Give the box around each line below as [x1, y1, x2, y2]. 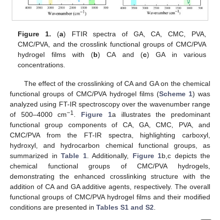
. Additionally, [86, 151, 133, 160]
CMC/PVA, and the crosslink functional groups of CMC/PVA [18, 40, 206, 48]
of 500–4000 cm [10, 110, 67, 118]
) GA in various [147, 50, 206, 58]
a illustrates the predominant [111, 110, 211, 118]
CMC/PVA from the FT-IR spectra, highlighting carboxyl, [10, 131, 210, 139]
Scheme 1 [159, 89, 192, 98]
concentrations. [18, 60, 66, 69]
